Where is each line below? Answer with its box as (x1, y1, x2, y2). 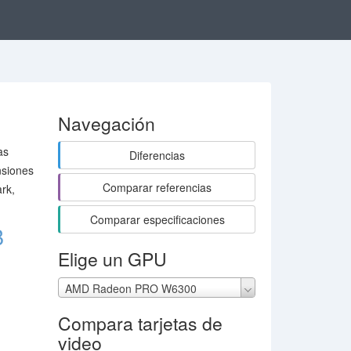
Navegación (57, 110, 155, 136)
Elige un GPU (57, 246, 167, 272)
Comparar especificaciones (89, 212, 225, 227)
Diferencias (129, 147, 186, 163)
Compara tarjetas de (57, 310, 223, 337)
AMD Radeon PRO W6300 (64, 280, 197, 297)
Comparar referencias (103, 179, 212, 195)
